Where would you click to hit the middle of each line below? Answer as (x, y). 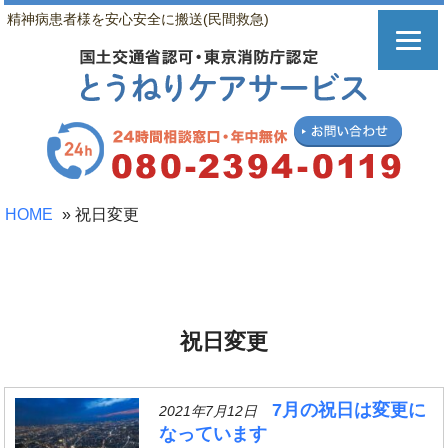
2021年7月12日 (207, 411)
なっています (212, 434)
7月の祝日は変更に (348, 410)
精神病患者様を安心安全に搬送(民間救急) (138, 19)
